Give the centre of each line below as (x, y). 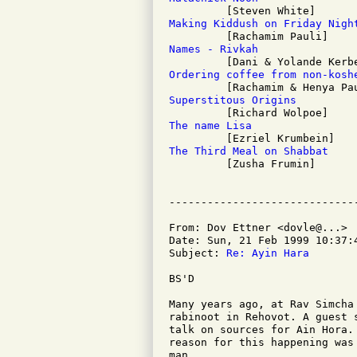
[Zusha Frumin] (242, 164)
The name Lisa (210, 126)
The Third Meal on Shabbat (249, 151)
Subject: (198, 253)
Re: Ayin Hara (268, 253)
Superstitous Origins (233, 100)
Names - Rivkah (214, 49)
